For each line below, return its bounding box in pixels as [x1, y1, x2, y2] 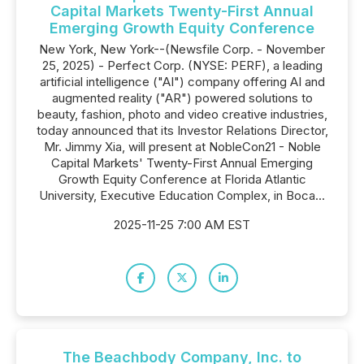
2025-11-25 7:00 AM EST [114, 217, 250, 232]
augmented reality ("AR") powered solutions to [51, 90, 313, 106]
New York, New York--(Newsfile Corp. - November [39, 41, 325, 57]
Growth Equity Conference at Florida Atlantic [58, 171, 306, 187]
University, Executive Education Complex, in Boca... [39, 188, 325, 203]
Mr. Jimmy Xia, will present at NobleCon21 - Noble [43, 139, 321, 154]
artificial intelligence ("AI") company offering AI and [39, 74, 325, 89]
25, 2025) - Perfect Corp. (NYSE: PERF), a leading [41, 58, 323, 73]
